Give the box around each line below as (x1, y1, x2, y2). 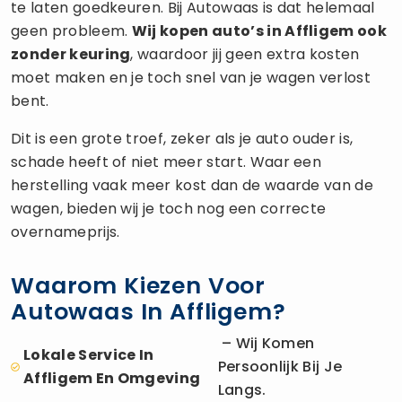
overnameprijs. (11, 221, 120, 242)
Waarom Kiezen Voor (11, 269, 267, 301)
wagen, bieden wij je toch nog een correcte (11, 197, 327, 219)
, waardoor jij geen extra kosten (130, 43, 360, 65)
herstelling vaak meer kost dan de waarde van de (11, 174, 374, 196)
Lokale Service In (23, 344, 154, 365)
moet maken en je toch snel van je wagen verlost (11, 66, 371, 88)
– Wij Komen (217, 332, 315, 354)
